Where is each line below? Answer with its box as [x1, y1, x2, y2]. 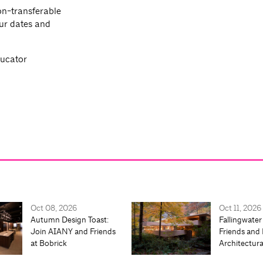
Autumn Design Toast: [31, 214, 109, 225]
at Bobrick [31, 238, 67, 249]
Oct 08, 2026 [31, 203, 77, 214]
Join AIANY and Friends [31, 226, 116, 237]
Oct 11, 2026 [219, 203, 261, 214]
